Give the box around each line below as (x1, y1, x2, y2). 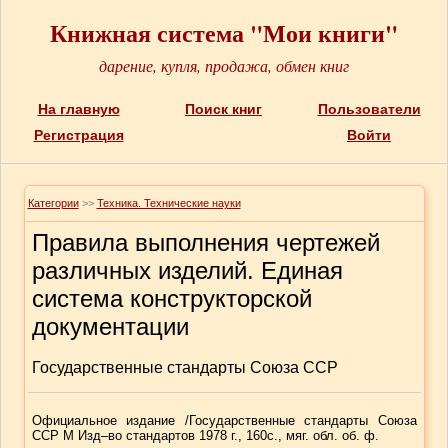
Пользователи (317, 101, 421, 117)
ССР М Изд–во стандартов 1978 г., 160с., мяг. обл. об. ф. (31, 428, 379, 443)
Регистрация (33, 127, 124, 143)
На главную (37, 101, 120, 117)
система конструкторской (31, 285, 312, 312)
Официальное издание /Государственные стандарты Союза (31, 413, 417, 428)
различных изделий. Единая (31, 257, 343, 284)
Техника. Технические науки (96, 197, 241, 209)
